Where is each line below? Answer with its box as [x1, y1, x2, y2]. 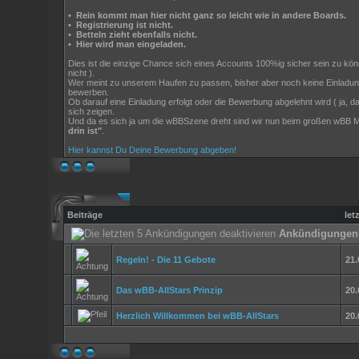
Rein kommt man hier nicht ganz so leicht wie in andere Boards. [71, 10, 346, 20]
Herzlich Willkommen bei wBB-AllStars [116, 311, 279, 321]
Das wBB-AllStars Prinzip [116, 285, 223, 295]
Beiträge [67, 210, 103, 220]
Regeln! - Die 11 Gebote [116, 255, 216, 264]
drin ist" [68, 126, 102, 135]
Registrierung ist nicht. [71, 20, 173, 30]
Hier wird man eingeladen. [71, 39, 186, 49]
